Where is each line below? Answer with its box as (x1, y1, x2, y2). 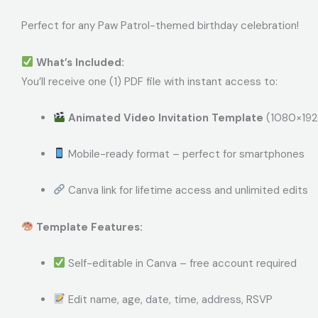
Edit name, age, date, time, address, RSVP (65, 292, 273, 307)
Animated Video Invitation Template (68, 110, 264, 125)
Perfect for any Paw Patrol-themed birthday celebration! (21, 18, 299, 33)
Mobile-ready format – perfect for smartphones (65, 146, 305, 161)
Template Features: (36, 219, 143, 234)
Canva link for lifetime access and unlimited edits (65, 182, 309, 197)
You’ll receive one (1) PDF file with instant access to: (21, 74, 278, 89)
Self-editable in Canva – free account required (65, 256, 297, 270)
